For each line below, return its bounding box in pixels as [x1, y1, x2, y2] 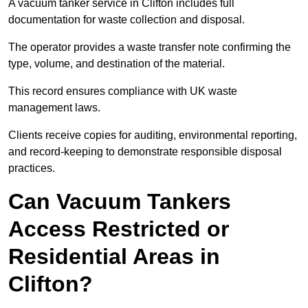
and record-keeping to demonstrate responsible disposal [8, 146, 282, 158]
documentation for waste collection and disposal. [8, 14, 245, 26]
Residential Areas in [8, 244, 220, 269]
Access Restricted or [8, 217, 229, 242]
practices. [8, 162, 55, 175]
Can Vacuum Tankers [8, 189, 231, 214]
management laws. [8, 102, 103, 114]
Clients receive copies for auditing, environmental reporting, [8, 129, 297, 142]
